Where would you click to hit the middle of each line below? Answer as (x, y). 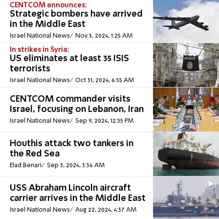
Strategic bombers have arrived (76, 14)
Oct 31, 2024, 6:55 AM (104, 81)
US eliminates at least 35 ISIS (69, 59)
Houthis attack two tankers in (72, 144)
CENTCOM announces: (48, 6)
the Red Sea (35, 154)
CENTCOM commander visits (70, 99)
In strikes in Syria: (40, 50)
